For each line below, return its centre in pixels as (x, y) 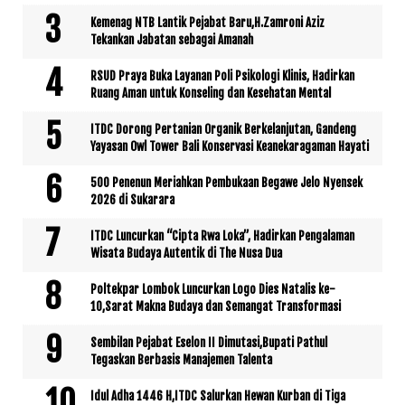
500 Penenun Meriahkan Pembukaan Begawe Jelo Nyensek (226, 183)
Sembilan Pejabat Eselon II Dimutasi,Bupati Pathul (209, 343)
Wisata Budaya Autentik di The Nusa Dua (186, 254)
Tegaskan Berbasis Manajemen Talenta (181, 360)
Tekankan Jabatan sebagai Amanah (172, 40)
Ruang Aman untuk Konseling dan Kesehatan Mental (211, 94)
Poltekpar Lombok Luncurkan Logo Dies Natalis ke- (213, 290)
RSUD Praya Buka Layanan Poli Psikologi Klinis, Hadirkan (222, 76)
